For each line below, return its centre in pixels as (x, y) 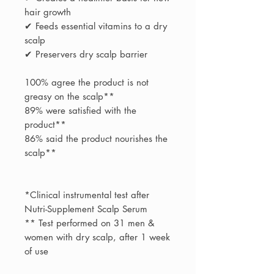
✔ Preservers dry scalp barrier (86, 54)
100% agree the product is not (87, 83)
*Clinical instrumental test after (87, 195)
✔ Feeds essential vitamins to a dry (96, 26)
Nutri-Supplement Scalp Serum (86, 209)
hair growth (48, 12)
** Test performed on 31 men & (89, 223)
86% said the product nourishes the (96, 139)
